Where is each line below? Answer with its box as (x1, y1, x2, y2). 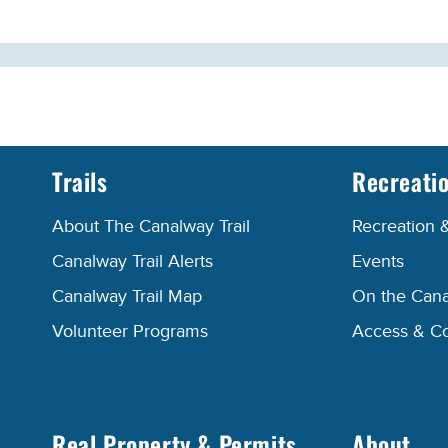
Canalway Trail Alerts (52, 251, 213, 273)
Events (352, 251, 404, 273)
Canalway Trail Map (52, 286, 202, 308)
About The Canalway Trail (52, 216, 250, 238)
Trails (52, 163, 108, 200)
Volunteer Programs (52, 321, 208, 343)
